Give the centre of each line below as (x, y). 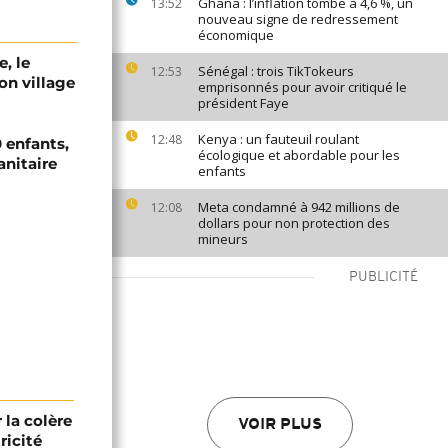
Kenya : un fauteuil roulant (278, 139)
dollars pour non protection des (294, 223)
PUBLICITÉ (383, 277)
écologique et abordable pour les (299, 155)
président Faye (243, 103)
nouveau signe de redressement (298, 19)
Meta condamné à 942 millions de (299, 207)
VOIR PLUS (280, 425)
